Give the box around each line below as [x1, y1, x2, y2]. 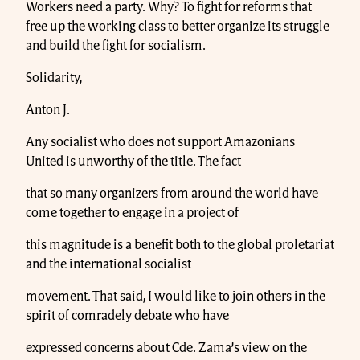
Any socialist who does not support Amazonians [26, 135, 295, 149]
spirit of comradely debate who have [26, 309, 229, 322]
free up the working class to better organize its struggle [26, 19, 329, 33]
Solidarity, [26, 71, 82, 84]
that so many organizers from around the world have [26, 186, 318, 200]
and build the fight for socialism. [26, 39, 211, 52]
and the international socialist [26, 257, 191, 271]
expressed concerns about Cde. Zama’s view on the [26, 341, 307, 354]
